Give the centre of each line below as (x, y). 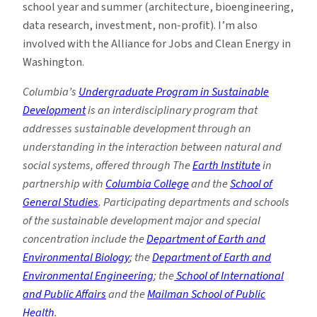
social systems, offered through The (108, 165)
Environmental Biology (76, 257)
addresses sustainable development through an (137, 128)
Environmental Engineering (88, 276)
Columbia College (147, 184)
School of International (229, 276)
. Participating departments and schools (194, 202)
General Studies (60, 202)
